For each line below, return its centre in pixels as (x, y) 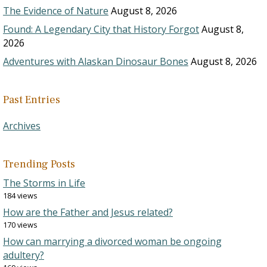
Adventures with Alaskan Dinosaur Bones (96, 61)
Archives (22, 126)
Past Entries (32, 100)
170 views (20, 225)
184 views (20, 195)
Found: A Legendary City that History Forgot (101, 29)
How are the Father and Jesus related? (88, 212)
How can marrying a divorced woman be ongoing (112, 241)
